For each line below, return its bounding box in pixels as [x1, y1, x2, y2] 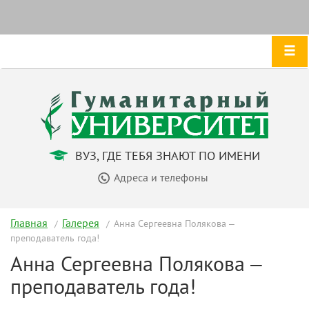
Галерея [62, 215, 99, 230]
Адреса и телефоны [113, 170, 208, 184]
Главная [10, 215, 48, 230]
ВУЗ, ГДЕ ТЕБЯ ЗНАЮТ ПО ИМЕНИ [72, 147, 260, 163]
